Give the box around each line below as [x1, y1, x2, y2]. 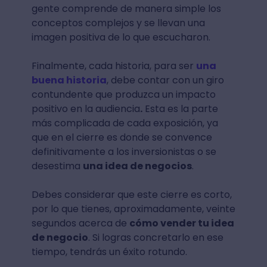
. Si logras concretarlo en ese [88, 230, 223, 244]
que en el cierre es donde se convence [31, 130, 212, 144]
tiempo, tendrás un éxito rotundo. [31, 244, 187, 259]
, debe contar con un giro [106, 73, 224, 87]
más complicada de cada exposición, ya [31, 116, 218, 130]
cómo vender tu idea [129, 216, 234, 230]
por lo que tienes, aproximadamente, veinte [31, 201, 235, 216]
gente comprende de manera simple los [31, 1, 221, 15]
